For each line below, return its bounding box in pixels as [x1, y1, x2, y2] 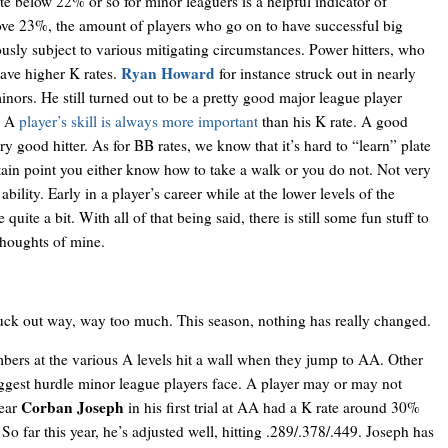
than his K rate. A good [257, 111, 408, 132]
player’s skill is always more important [18, 111, 258, 132]
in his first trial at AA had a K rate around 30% [123, 397, 420, 418]
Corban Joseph [20, 396, 124, 419]
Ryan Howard [120, 62, 215, 85]
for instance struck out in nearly [214, 63, 416, 84]
